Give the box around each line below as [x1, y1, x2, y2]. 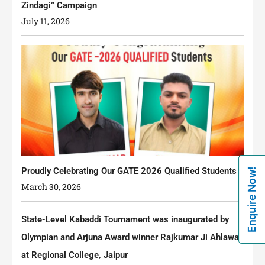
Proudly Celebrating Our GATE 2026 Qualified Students [21, 166, 237, 177]
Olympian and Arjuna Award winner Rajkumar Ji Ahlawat [21, 232, 243, 243]
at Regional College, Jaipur [21, 250, 128, 261]
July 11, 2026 [21, 15, 70, 27]
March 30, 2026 [21, 181, 82, 193]
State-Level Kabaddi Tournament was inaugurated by [21, 214, 230, 225]
